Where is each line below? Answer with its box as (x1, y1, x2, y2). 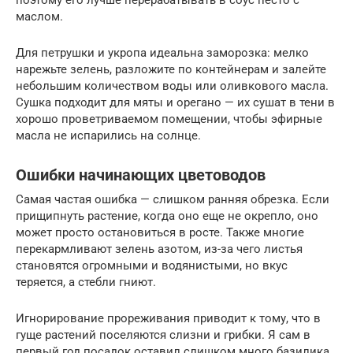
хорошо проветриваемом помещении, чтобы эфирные (16, 112, 322, 127)
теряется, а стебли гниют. (16, 275, 156, 290)
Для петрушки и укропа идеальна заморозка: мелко (16, 46, 309, 61)
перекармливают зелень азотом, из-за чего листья (16, 242, 303, 257)
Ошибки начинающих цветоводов (16, 166, 266, 185)
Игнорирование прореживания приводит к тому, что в (16, 311, 321, 326)
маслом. (16, 9, 63, 24)
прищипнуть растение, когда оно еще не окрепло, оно (16, 209, 318, 224)
